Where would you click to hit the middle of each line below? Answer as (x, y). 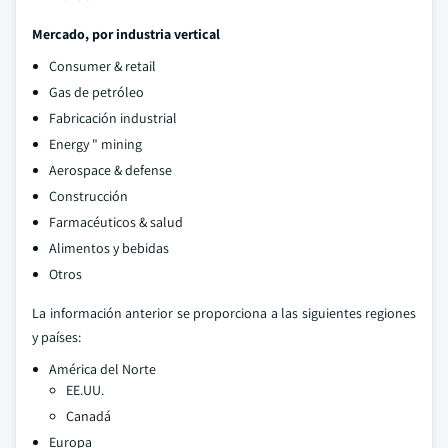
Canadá (88, 416)
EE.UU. (85, 390)
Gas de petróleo (96, 92)
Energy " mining (95, 144)
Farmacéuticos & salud (116, 222)
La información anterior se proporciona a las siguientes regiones (224, 313)
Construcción (88, 196)
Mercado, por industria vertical (126, 34)
